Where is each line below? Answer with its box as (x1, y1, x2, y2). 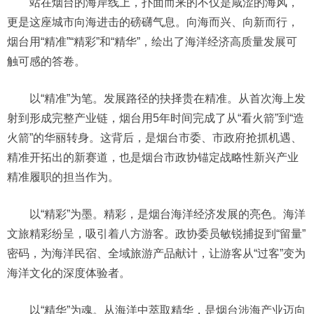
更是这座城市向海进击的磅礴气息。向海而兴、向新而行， (7, 16, 299, 28)
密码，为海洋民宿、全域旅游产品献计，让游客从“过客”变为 (7, 247, 306, 259)
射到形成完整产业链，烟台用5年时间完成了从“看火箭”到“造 (7, 112, 304, 124)
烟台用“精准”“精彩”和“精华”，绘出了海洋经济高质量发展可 (7, 36, 297, 48)
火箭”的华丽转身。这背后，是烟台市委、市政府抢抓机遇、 (7, 132, 302, 144)
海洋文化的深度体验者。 (7, 267, 130, 279)
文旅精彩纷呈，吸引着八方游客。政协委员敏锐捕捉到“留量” (7, 228, 306, 240)
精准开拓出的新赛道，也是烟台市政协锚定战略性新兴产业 (7, 151, 299, 163)
